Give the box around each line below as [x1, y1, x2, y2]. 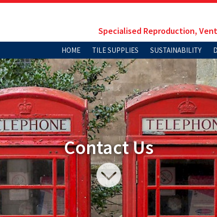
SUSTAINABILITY [150, 46, 201, 55]
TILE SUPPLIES [92, 46, 139, 55]
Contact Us [63, 135, 154, 159]
